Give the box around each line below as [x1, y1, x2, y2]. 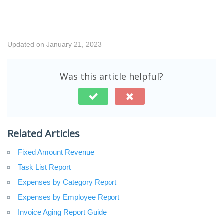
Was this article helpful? [60, 70, 163, 82]
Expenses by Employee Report [18, 192, 119, 201]
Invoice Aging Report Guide [18, 207, 107, 216]
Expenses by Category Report [18, 177, 116, 186]
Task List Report [18, 162, 71, 171]
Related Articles [7, 126, 80, 140]
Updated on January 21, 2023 [7, 40, 102, 48]
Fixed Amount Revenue [18, 147, 94, 156]
